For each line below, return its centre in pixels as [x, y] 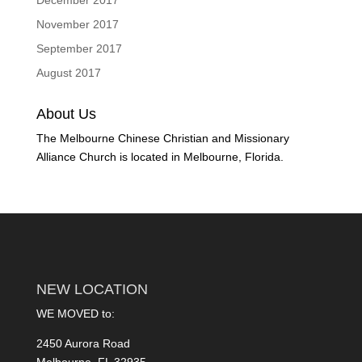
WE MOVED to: [75, 313]
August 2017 [68, 73]
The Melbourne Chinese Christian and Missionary [162, 139]
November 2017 [77, 25]
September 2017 [79, 49]
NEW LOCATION [92, 289]
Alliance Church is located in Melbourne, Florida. [160, 157]
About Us [66, 114]
